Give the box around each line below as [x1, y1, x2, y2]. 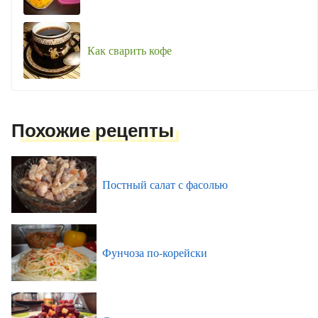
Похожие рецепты [11, 120, 174, 142]
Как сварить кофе [87, 43, 172, 58]
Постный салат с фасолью [102, 177, 228, 192]
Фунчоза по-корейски [102, 245, 207, 261]
